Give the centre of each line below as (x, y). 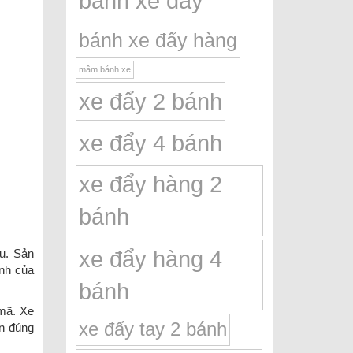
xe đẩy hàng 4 (150, 258)
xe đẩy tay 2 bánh (152, 329)
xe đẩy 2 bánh (150, 101)
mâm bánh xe (104, 69)
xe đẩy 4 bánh (150, 143)
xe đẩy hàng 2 (150, 184)
